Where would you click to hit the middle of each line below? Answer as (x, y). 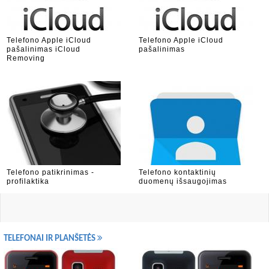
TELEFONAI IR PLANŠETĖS (50, 239)
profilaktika (28, 181)
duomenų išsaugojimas (183, 181)
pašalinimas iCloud (44, 49)
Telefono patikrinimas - (50, 172)
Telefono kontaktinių (177, 172)
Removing (26, 58)
